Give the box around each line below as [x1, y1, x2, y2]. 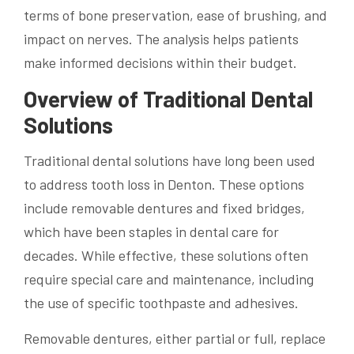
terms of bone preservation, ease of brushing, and [24, 6, 327, 24]
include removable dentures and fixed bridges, [24, 198, 305, 217]
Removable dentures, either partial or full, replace [24, 329, 326, 347]
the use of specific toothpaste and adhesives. [24, 293, 299, 311]
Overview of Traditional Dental [24, 85, 313, 112]
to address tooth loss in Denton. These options [24, 175, 304, 193]
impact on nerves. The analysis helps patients [24, 29, 299, 47]
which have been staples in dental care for [24, 222, 279, 240]
